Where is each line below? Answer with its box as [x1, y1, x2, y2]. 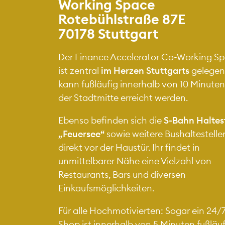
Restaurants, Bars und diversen [58, 168, 186, 180]
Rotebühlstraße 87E [58, 10, 185, 28]
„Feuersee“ [58, 128, 104, 140]
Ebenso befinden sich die [58, 114, 164, 126]
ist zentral [58, 64, 99, 76]
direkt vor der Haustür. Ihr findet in [58, 141, 200, 153]
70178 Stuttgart [58, 25, 159, 42]
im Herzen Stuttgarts [98, 64, 189, 76]
